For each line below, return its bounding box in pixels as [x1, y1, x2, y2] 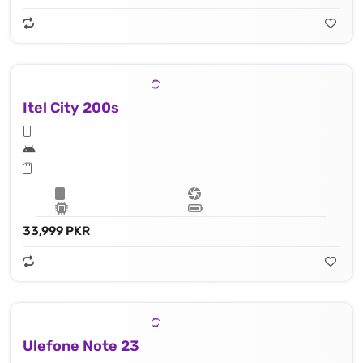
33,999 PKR [23, 223, 90, 238]
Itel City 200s [23, 98, 119, 117]
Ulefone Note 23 [23, 336, 139, 355]
